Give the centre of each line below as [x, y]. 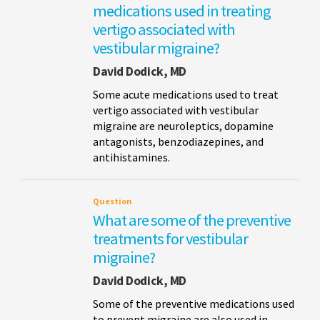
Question [112, 201]
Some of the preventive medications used [194, 303]
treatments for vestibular [170, 238]
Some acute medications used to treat [186, 94]
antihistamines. [131, 157]
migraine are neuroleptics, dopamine [183, 125]
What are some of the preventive [192, 220]
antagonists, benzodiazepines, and [178, 141]
